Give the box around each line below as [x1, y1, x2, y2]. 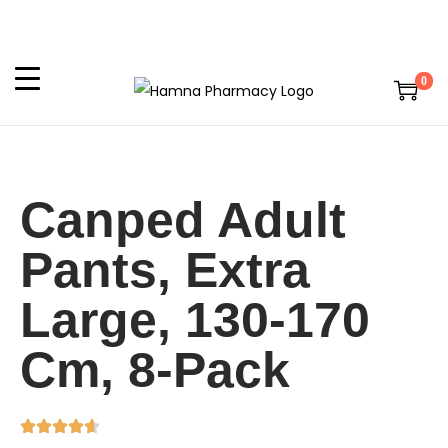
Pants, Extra [20, 242, 310, 299]
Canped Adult [20, 192, 346, 249]
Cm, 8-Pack [20, 342, 290, 399]
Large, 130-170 [20, 292, 370, 349]
